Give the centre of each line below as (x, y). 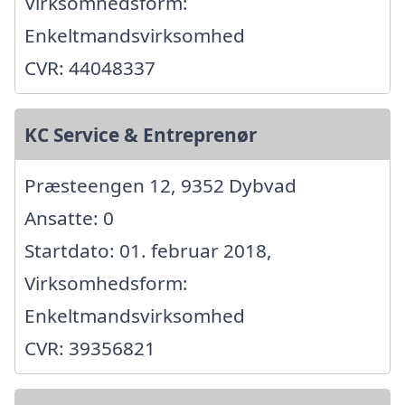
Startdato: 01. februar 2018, (148, 251)
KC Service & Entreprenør (141, 135)
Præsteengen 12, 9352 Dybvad (160, 186)
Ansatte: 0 (69, 218)
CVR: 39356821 (90, 348)
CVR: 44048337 (90, 68)
